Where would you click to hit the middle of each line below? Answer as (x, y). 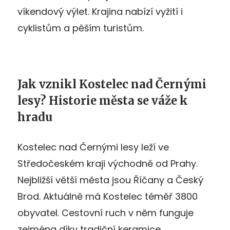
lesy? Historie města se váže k (103, 100)
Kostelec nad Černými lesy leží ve (93, 147)
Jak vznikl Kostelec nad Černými (112, 84)
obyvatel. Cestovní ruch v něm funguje (106, 213)
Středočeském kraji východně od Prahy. (108, 163)
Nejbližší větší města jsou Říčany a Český (110, 180)
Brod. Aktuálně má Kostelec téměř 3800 (108, 196)
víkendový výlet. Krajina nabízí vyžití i (100, 11)
